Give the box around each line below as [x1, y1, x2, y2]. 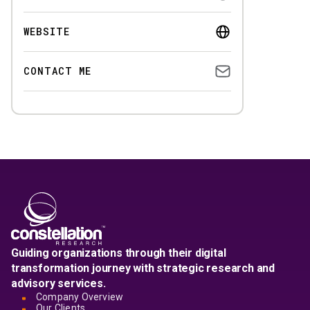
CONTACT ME [24, 64, 91, 77]
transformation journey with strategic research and [11, 262, 275, 275]
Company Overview [36, 291, 124, 302]
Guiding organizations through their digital [11, 246, 226, 259]
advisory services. [11, 277, 106, 290]
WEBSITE [24, 25, 70, 38]
